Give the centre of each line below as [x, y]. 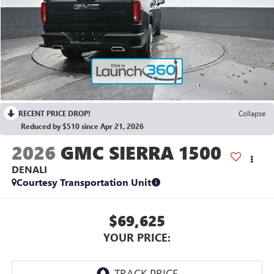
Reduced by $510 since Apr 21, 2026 [82, 126]
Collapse [252, 113]
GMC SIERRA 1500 [141, 153]
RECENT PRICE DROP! [54, 113]
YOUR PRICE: [137, 237]
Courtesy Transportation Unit [83, 182]
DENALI [29, 169]
